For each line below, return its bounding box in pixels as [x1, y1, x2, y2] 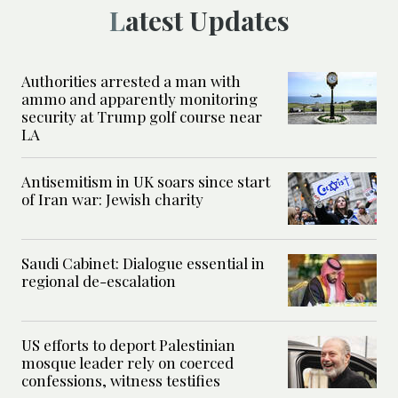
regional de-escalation [21, 271, 176, 291]
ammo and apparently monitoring [21, 89, 258, 109]
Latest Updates [124, 3, 290, 39]
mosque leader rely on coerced [21, 353, 234, 373]
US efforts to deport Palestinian [21, 335, 235, 355]
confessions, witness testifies [21, 370, 220, 391]
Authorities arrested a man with [21, 71, 241, 92]
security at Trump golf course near [21, 107, 262, 127]
